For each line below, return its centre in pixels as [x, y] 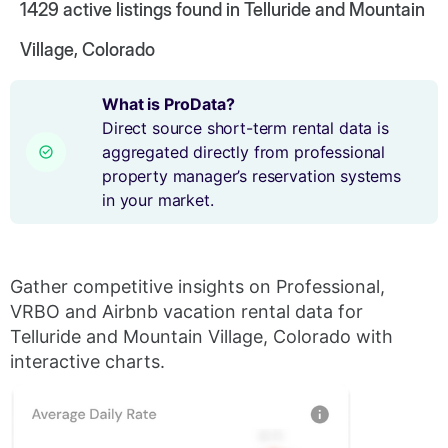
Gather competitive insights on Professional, [197, 286]
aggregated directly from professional [244, 152]
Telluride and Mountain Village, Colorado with [201, 336]
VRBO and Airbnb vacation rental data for [186, 311]
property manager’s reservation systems [251, 176]
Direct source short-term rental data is [245, 128]
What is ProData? [168, 104]
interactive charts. [87, 361]
